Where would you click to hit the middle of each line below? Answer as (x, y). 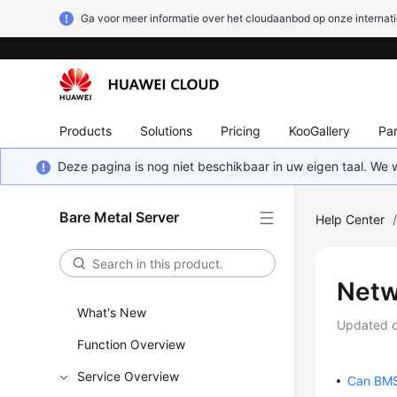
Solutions (167, 130)
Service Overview (128, 376)
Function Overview (132, 344)
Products (86, 130)
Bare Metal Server (120, 217)
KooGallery (320, 130)
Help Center (350, 219)
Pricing (241, 130)
